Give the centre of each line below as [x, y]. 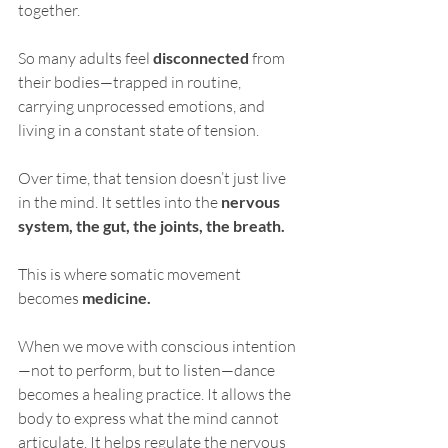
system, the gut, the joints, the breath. [151, 225]
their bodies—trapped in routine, [131, 81]
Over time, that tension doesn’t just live [153, 177]
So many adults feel [85, 57]
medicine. [116, 297]
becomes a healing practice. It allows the [156, 393]
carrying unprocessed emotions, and [143, 105]
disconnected [201, 57]
